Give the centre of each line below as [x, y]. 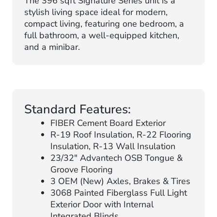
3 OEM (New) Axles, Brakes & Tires [120, 181]
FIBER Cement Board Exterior [108, 123]
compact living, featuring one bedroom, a [104, 24]
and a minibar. [52, 47]
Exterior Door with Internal [102, 205]
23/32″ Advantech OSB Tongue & [116, 158]
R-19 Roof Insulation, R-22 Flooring [121, 135]
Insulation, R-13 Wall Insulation [113, 147]
